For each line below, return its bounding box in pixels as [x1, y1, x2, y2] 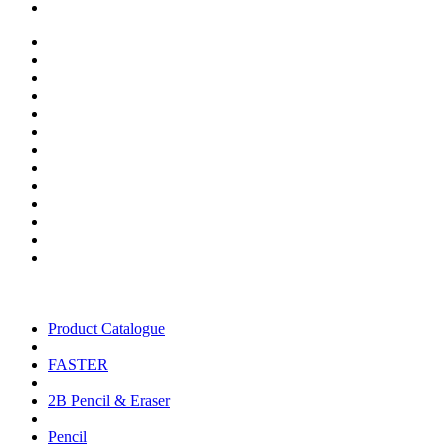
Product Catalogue [48, 319, 165, 337]
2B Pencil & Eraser [48, 391, 170, 409]
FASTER [48, 355, 108, 373]
